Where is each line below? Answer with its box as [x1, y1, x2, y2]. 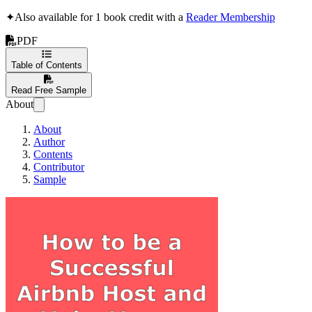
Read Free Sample [11, 84, 86, 95]
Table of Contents [11, 59, 82, 70]
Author [33, 135, 65, 148]
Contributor [33, 160, 84, 173]
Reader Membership [186, 10, 275, 23]
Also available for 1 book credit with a [15, 10, 186, 23]
